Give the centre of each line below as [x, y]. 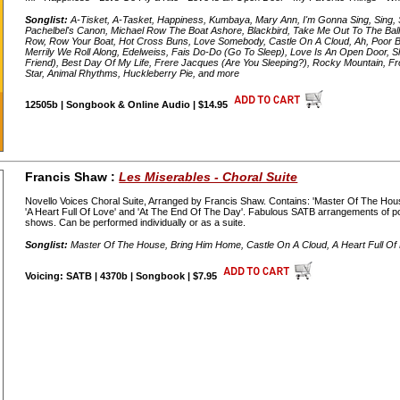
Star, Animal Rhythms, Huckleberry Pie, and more [133, 73]
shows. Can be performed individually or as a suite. [136, 223]
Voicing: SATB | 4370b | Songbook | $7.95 [123, 276]
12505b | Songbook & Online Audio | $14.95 [128, 104]
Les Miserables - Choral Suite [208, 176]
